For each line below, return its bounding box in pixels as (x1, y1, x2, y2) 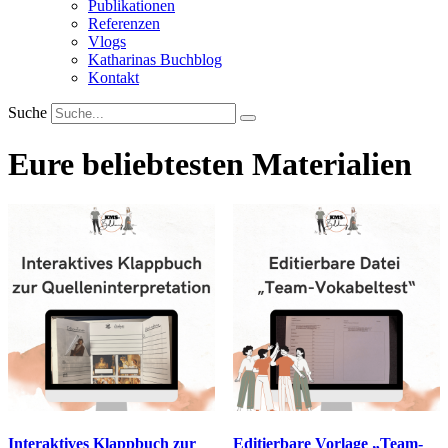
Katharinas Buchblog (88, 51, 222, 69)
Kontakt (88, 69, 139, 87)
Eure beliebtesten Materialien (8, 145, 412, 182)
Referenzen (88, 15, 160, 33)
